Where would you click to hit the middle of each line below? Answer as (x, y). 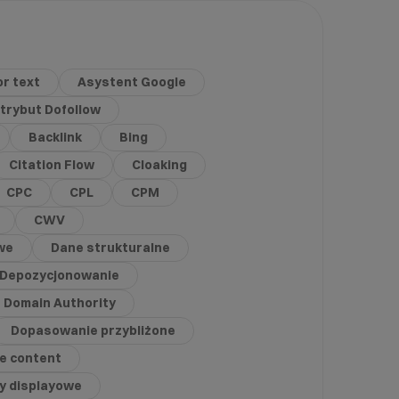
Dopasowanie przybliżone (94, 330)
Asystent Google (132, 81)
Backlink (56, 137)
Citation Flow (52, 164)
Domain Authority (60, 302)
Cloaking (160, 164)
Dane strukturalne (111, 247)
